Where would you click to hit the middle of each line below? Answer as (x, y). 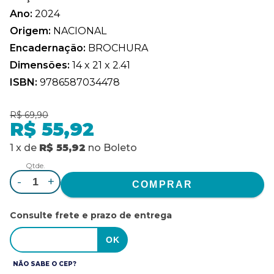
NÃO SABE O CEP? (45, 264)
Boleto (120, 147)
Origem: (31, 31)
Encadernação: (49, 48)
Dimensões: (41, 65)
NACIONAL (80, 31)
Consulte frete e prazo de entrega (91, 215)
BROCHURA (118, 48)
